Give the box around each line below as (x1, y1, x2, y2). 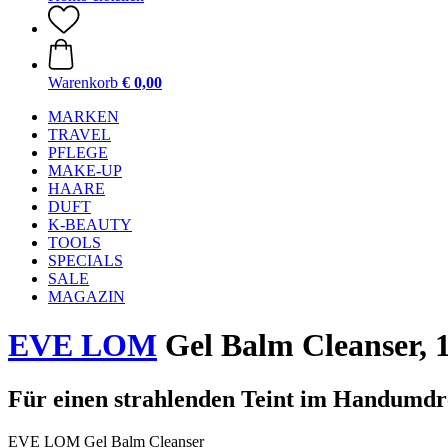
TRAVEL (48, 126, 111, 143)
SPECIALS (48, 252, 123, 269)
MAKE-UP (48, 162, 122, 179)
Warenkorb (48, 74, 118, 91)
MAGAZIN (48, 288, 125, 305)
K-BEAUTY (48, 216, 132, 233)
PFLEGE (48, 144, 108, 161)
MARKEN (48, 108, 119, 125)
